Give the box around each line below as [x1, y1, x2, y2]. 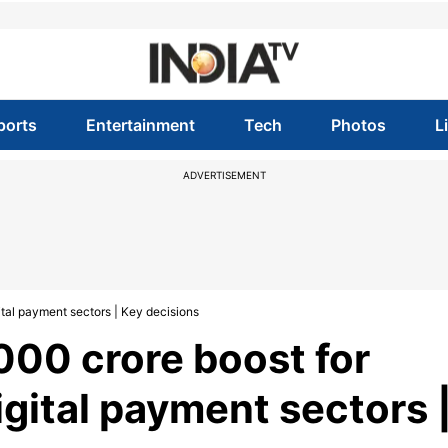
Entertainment [85, 115, 195, 135]
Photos [331, 115, 387, 135]
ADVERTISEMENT [182, 169, 266, 181]
